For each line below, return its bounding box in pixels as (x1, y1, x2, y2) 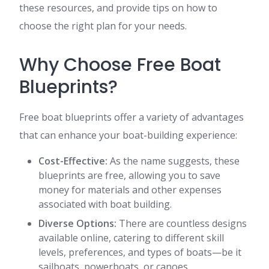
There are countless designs (116, 217, 247, 230)
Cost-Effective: (38, 154, 107, 168)
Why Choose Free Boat (19, 52, 221, 77)
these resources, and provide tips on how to (19, 1, 217, 14)
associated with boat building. (38, 198, 172, 211)
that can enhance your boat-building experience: (19, 128, 237, 142)
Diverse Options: (38, 217, 116, 230)
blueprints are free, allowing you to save (38, 169, 220, 182)
